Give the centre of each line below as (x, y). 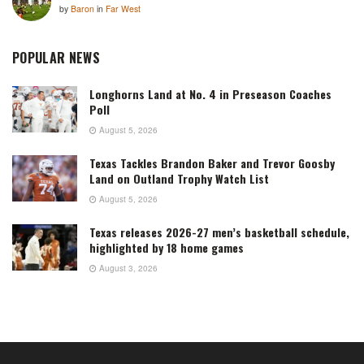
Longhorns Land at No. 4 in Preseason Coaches (210, 93)
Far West (123, 8)
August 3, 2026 (127, 268)
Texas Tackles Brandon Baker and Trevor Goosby (212, 162)
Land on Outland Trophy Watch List (179, 178)
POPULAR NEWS (56, 57)
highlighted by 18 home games (167, 247)
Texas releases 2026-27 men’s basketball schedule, (219, 232)
